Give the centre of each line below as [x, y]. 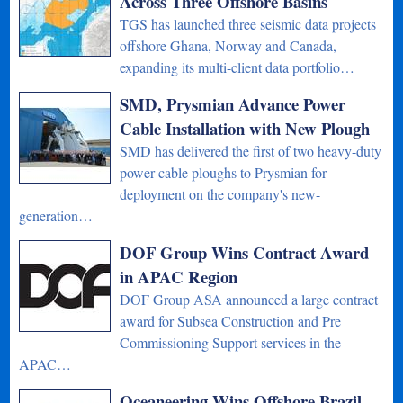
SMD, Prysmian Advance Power [233, 103]
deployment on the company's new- [220, 193]
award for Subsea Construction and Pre [231, 320]
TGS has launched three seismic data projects [248, 23]
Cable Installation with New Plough [245, 128]
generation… [56, 215]
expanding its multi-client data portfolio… [237, 67]
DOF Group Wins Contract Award [245, 252]
